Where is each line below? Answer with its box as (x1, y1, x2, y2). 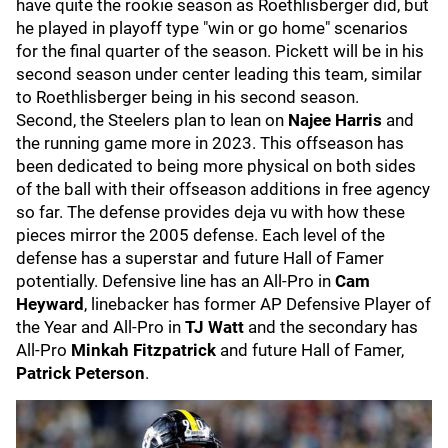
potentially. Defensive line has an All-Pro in (16, 270, 331, 291)
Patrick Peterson (16, 362, 145, 383)
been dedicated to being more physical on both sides (16, 155, 416, 176)
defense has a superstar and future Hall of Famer (16, 247, 384, 268)
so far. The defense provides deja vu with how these (16, 201, 405, 222)
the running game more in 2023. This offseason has (16, 132, 404, 153)
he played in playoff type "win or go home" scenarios (16, 17, 408, 38)
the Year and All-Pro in (16, 316, 185, 337)
